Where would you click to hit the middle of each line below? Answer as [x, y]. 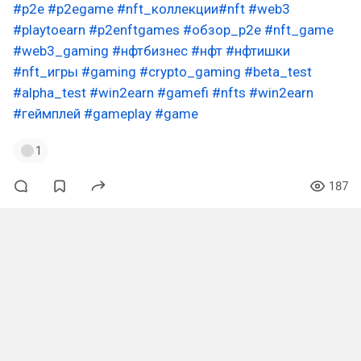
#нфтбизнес [150, 51]
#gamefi [183, 93]
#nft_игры [46, 72]
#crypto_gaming [190, 72]
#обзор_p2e [222, 30]
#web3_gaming [61, 51]
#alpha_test [50, 93]
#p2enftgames [134, 30]
